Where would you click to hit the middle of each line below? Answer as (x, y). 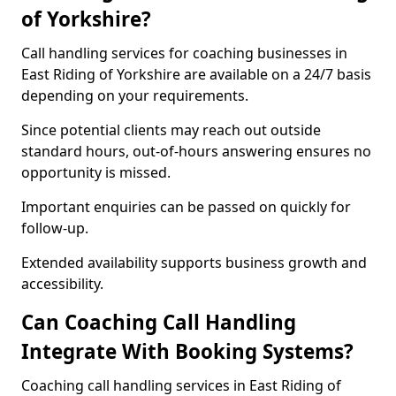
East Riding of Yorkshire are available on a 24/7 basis (196, 74)
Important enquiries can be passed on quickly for (186, 207)
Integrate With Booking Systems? (187, 351)
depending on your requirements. (135, 95)
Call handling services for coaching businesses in (184, 53)
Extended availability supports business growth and (194, 263)
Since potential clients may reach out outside (171, 130)
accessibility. (62, 284)
